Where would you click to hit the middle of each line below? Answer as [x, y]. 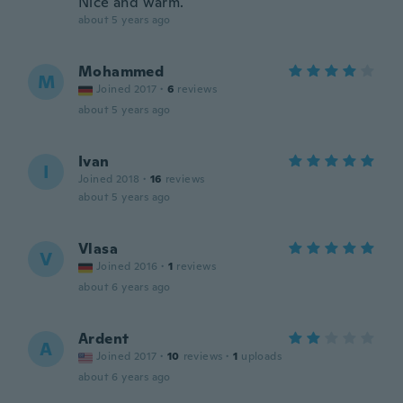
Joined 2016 [127, 266]
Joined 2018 [109, 179]
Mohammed [121, 72]
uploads [262, 356]
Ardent [104, 339]
